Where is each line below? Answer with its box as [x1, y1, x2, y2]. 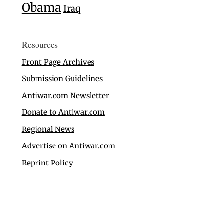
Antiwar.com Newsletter [21, 91, 109, 100]
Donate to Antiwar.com [21, 108, 105, 117]
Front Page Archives [21, 57, 94, 67]
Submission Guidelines [21, 74, 103, 84]
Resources [21, 38, 58, 50]
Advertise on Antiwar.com [21, 141, 115, 151]
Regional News [21, 124, 74, 134]
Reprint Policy [21, 158, 73, 167]
